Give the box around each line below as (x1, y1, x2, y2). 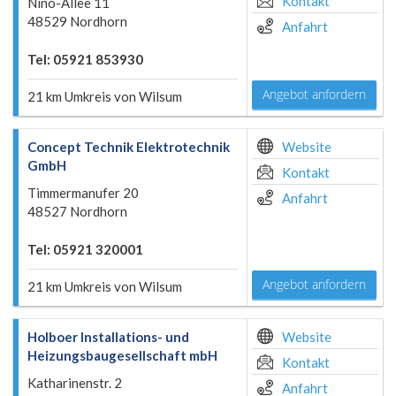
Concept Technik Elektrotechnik (27, 139, 230, 155)
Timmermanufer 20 (27, 185, 139, 201)
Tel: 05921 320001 (27, 241, 143, 257)
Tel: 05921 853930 (27, 51, 143, 67)
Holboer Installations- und (27, 329, 189, 345)
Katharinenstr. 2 (27, 375, 122, 391)
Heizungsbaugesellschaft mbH (27, 347, 217, 363)
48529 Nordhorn (27, 13, 127, 29)
